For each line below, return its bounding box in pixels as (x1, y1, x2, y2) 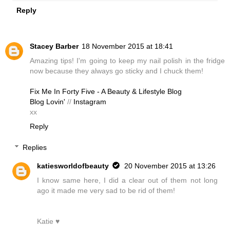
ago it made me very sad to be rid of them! (37, 186, 176, 195)
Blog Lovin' (30, 97, 67, 106)
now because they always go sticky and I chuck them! (30, 66, 203, 75)
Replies (23, 143, 47, 152)
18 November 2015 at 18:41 (82, 42, 173, 50)
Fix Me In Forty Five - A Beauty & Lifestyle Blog (30, 87, 182, 95)
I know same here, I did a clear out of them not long (37, 176, 218, 185)
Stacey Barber (30, 42, 79, 50)
